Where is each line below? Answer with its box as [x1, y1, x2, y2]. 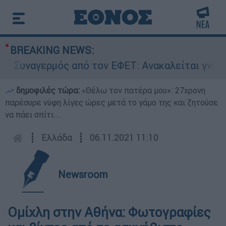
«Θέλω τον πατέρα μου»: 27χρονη [82, 85, 205, 95]
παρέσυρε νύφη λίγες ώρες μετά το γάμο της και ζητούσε [5, 97, 218, 107]
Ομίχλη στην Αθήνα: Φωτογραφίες [8, 204, 211, 220]
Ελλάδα [41, 132, 72, 143]
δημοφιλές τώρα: [14, 85, 82, 95]
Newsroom [58, 168, 108, 181]
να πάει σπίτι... [5, 109, 61, 120]
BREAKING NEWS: [10, 44, 94, 56]
